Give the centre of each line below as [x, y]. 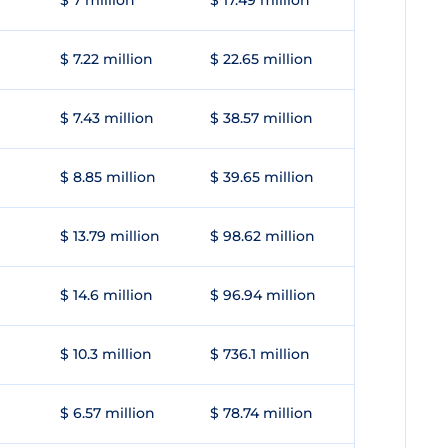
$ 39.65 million [262, 177]
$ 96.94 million [263, 295]
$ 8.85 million [108, 177]
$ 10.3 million [106, 354]
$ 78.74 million [261, 413]
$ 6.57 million [107, 413]
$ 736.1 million [260, 354]
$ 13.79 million [110, 236]
